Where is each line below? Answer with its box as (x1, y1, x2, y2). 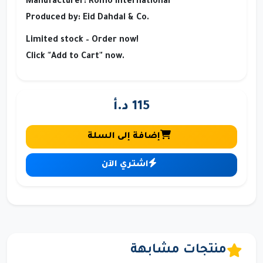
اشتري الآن (102, 160, 149, 170)
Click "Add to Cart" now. (26, 52, 124, 62)
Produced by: (26, 13, 80, 23)
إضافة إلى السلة (87, 131, 160, 141)
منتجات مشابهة (130, 243, 227, 257)
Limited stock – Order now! (26, 35, 139, 45)
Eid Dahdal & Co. (80, 13, 149, 23)
